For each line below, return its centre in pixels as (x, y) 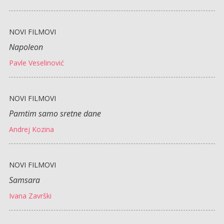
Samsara (24, 180)
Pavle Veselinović (36, 62)
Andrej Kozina (31, 129)
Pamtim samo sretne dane (55, 113)
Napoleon (26, 47)
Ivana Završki (30, 195)
